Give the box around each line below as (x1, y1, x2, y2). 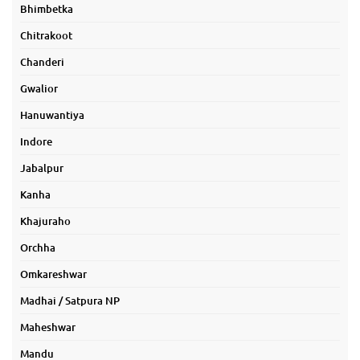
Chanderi (20, 55, 64, 69)
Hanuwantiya (20, 108, 84, 122)
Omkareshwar (20, 267, 87, 281)
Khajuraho (20, 214, 71, 228)
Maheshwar (20, 320, 76, 334)
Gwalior (20, 81, 58, 96)
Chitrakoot (20, 28, 72, 43)
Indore (20, 134, 52, 149)
